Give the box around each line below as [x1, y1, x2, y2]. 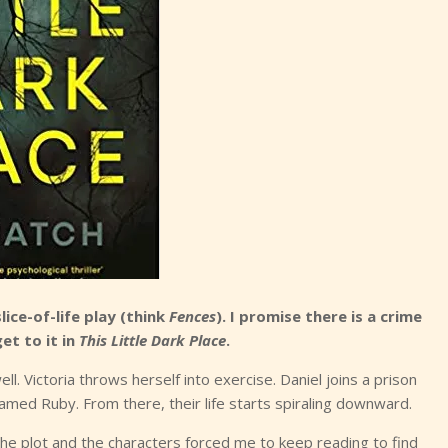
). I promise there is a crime [216, 306, 422, 326]
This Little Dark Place [79, 330, 226, 350]
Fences [169, 306, 216, 326]
